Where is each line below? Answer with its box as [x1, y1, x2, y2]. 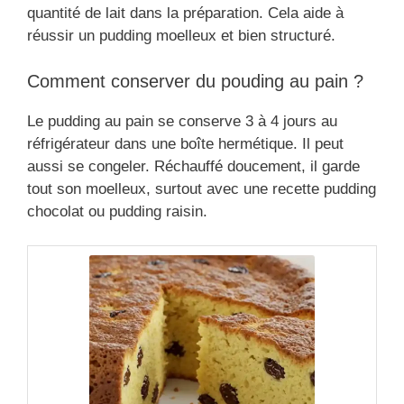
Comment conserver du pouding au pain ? [27, 70, 363, 91]
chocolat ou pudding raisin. [27, 202, 207, 220]
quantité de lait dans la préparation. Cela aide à [27, 5, 344, 23]
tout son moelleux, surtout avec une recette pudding [27, 179, 376, 197]
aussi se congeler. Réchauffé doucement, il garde [27, 157, 360, 175]
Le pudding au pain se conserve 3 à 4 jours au [27, 112, 337, 130]
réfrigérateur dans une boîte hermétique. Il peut [27, 134, 344, 152]
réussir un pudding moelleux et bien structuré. [27, 27, 335, 45]
